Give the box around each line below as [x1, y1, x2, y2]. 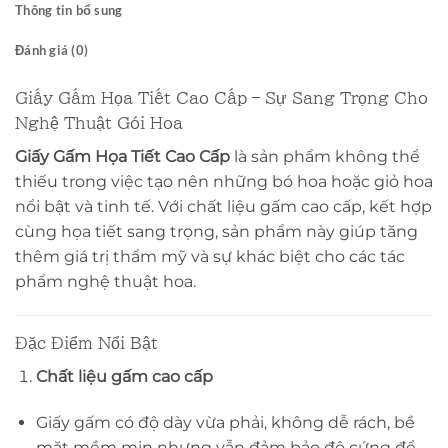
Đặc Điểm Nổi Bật [15, 335, 158, 352]
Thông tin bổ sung [15, 2, 123, 19]
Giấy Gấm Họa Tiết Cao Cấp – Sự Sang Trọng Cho [15, 90, 428, 107]
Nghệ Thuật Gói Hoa [15, 115, 183, 132]
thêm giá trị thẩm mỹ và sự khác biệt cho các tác [15, 247, 405, 267]
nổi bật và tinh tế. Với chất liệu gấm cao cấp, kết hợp [15, 197, 432, 217]
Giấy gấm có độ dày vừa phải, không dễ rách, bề [35, 413, 415, 433]
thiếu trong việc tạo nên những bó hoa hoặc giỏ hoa [15, 172, 433, 192]
